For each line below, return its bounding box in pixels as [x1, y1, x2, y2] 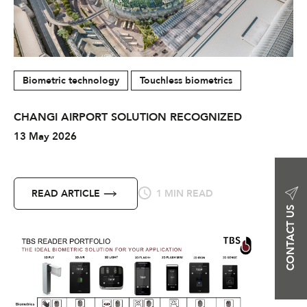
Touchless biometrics [140, 74, 232, 88]
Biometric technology [23, 74, 119, 88]
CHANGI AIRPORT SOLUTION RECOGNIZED [14, 110, 242, 125]
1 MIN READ [153, 187, 213, 201]
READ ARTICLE [32, 187, 100, 201]
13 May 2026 [14, 130, 77, 144]
